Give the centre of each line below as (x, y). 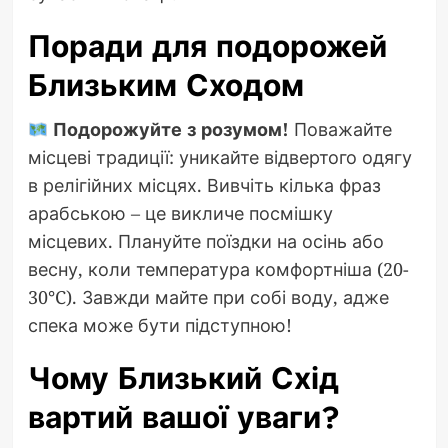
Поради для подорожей (207, 47)
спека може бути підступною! (159, 325)
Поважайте (340, 129)
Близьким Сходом (165, 86)
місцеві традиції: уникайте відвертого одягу (219, 157)
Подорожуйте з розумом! (168, 129)
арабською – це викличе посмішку (180, 213)
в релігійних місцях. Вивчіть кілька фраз (204, 185)
